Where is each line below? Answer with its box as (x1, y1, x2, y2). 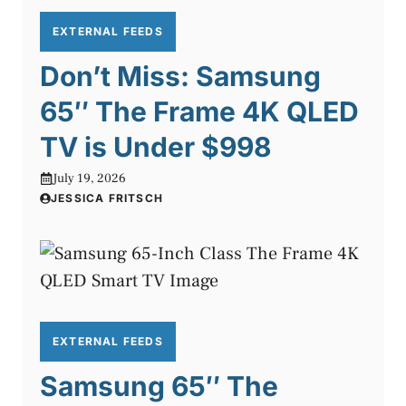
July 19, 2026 (53, 169, 126, 187)
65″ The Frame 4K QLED (40, 94, 359, 128)
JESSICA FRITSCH (51, 190, 163, 205)
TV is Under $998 (40, 130, 272, 163)
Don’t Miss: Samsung (40, 59, 321, 92)
